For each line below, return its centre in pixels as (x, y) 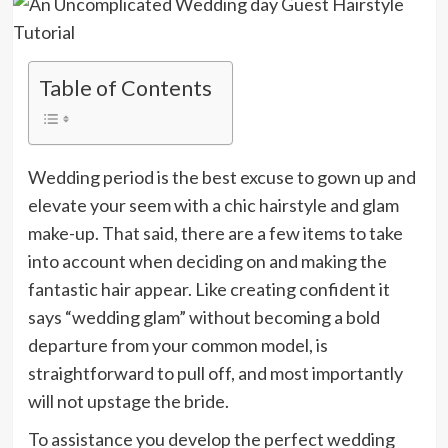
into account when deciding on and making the (207, 261)
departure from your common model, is (177, 345)
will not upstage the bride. (128, 401)
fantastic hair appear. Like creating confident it (208, 289)
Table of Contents (125, 88)
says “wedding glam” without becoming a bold (203, 317)
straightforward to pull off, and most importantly (215, 373)
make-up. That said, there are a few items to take (215, 233)
